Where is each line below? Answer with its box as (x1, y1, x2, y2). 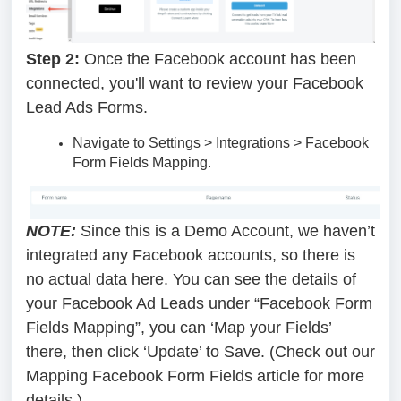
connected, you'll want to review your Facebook (26, 73, 363, 92)
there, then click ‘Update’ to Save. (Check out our (26, 342, 375, 361)
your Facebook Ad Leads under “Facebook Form (26, 294, 372, 312)
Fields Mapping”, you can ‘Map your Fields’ (26, 318, 331, 337)
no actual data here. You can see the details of (26, 269, 356, 288)
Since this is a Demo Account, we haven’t (76, 221, 375, 240)
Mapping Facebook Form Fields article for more (26, 366, 364, 385)
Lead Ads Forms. (26, 98, 148, 116)
